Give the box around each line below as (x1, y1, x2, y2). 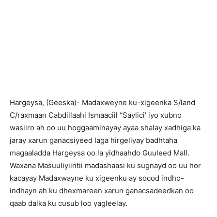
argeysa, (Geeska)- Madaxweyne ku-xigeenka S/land (15, 98, 195, 107)
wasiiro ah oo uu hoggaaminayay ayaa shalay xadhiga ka (10, 123, 201, 132)
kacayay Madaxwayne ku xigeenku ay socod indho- (10, 173, 184, 183)
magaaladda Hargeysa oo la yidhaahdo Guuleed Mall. (10, 148, 189, 157)
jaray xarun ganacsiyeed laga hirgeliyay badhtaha (10, 136, 177, 145)
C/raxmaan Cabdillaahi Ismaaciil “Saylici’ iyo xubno (10, 110, 182, 120)
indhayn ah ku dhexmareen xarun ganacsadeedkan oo (10, 186, 194, 195)
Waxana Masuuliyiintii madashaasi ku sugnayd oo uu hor (10, 161, 201, 170)
